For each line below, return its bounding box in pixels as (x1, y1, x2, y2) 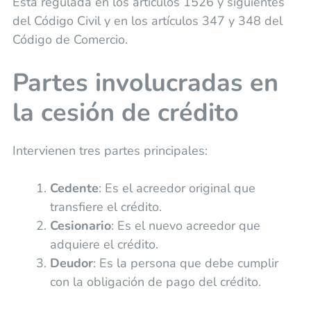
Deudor (49, 254, 93, 271)
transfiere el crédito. (49, 198, 162, 215)
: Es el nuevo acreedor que (110, 217, 260, 234)
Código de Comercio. (12, 31, 128, 48)
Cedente (49, 179, 99, 196)
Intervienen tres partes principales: (12, 142, 208, 159)
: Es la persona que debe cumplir (92, 254, 278, 271)
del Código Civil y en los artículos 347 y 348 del (12, 12, 283, 29)
